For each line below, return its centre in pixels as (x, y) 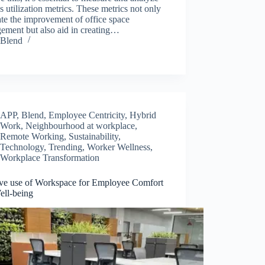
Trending (66, 147)
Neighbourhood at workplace (80, 125)
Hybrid (143, 115)
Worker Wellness (119, 147)
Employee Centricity (87, 115)
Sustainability (94, 136)
